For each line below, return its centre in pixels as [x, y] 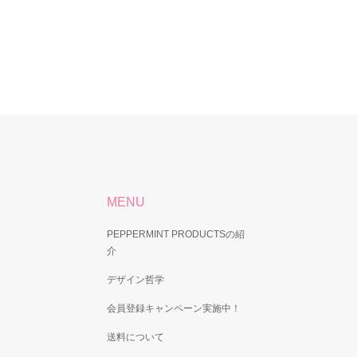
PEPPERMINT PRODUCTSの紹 [176, 234]
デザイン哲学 [136, 280]
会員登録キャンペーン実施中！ [174, 308]
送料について [136, 337]
